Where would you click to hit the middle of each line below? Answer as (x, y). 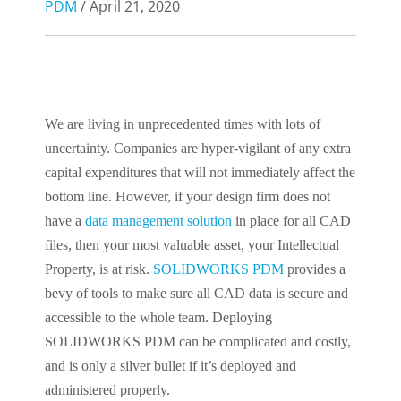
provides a (315, 269)
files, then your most (104, 245)
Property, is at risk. (99, 269)
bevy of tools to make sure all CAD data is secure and (196, 293)
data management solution (158, 221)
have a (65, 221)
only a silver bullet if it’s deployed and (189, 366)
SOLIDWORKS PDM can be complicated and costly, (198, 341)
